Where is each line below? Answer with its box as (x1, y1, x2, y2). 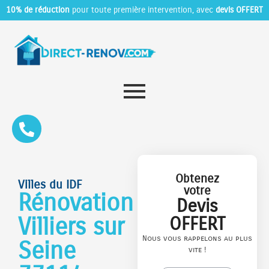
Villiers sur (18, 212, 124, 241)
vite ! (188, 244, 207, 255)
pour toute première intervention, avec (70, 5, 216, 15)
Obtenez (175, 171, 220, 186)
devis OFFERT (216, 5, 263, 15)
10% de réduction (6, 5, 70, 15)
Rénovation (18, 188, 133, 217)
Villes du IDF (18, 177, 82, 192)
